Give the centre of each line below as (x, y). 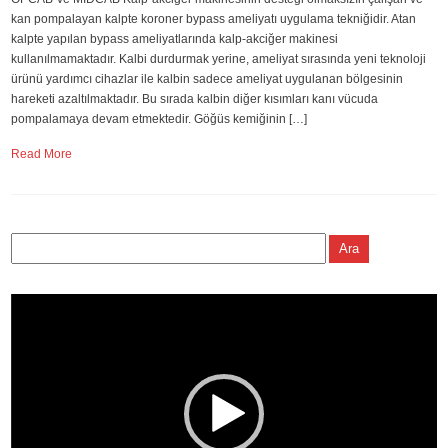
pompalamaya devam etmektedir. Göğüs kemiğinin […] (159, 119)
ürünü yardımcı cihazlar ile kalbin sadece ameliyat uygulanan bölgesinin (207, 79)
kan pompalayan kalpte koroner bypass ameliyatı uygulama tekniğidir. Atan (214, 19)
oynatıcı (31, 314)
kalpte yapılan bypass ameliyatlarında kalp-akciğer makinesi (175, 39)
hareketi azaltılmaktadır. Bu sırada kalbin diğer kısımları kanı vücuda (195, 99)
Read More (42, 154)
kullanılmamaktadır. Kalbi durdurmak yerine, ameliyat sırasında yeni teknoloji (219, 59)
